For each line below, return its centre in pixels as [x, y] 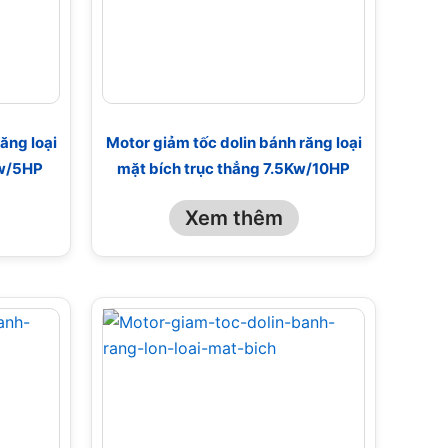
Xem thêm [233, 217]
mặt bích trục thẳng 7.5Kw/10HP [233, 169]
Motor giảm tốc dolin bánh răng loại [233, 143]
